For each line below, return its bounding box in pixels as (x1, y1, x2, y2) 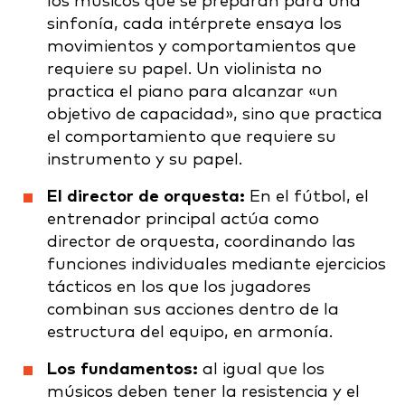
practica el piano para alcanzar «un (47, 82, 338, 100)
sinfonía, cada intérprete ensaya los (47, 14, 342, 33)
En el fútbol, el (245, 187, 369, 205)
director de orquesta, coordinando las (47, 232, 355, 250)
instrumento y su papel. (47, 150, 242, 168)
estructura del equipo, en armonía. (47, 323, 333, 341)
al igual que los (198, 360, 325, 378)
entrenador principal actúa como (47, 210, 319, 228)
